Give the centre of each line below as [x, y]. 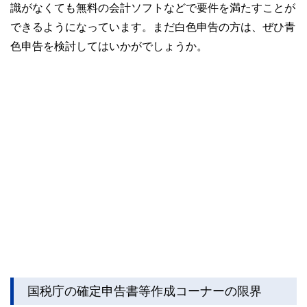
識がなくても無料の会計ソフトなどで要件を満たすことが [153, 8]
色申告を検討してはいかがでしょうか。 [109, 46]
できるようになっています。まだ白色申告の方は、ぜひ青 [153, 27]
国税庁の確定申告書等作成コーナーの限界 [145, 291]
